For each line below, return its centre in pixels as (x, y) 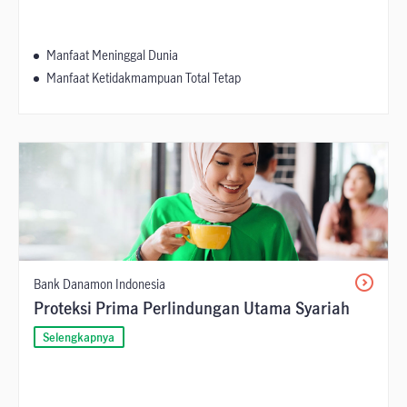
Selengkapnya (79, 338)
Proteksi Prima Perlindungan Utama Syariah (192, 308)
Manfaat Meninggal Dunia (112, 55)
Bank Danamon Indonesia (99, 284)
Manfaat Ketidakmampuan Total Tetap (144, 78)
